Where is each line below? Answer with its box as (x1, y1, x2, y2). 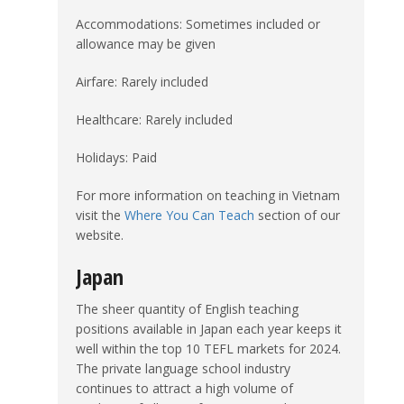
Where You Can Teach (124, 206, 254, 224)
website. (76, 225, 124, 243)
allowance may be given (76, 34, 216, 52)
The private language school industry (76, 359, 290, 377)
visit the (76, 206, 124, 224)
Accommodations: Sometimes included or (76, 14, 320, 32)
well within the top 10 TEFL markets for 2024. (76, 339, 341, 357)
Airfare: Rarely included (76, 72, 208, 90)
